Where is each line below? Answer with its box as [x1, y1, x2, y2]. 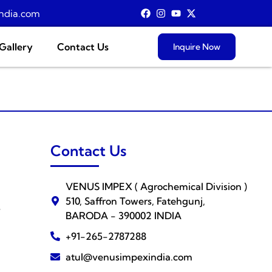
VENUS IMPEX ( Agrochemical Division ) [66, 180, 247, 192]
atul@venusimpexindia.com [66, 251, 192, 263]
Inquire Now [173, 41, 221, 52]
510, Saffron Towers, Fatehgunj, [66, 195, 205, 207]
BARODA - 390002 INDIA [66, 209, 182, 222]
